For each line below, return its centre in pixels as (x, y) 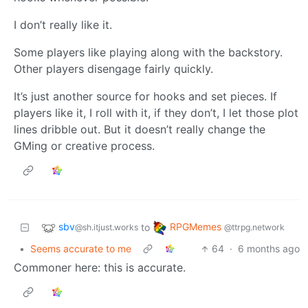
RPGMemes (197, 227)
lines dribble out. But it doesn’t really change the (140, 130)
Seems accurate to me (81, 249)
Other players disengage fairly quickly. (113, 69)
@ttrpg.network (254, 228)
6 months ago (269, 249)
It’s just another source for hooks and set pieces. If (145, 97)
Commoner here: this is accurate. (100, 268)
